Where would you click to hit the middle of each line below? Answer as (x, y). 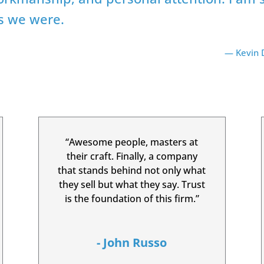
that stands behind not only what (132, 171)
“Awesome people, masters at (132, 142)
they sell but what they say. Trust (132, 185)
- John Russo (132, 243)
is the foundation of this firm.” (132, 199)
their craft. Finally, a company (132, 156)
